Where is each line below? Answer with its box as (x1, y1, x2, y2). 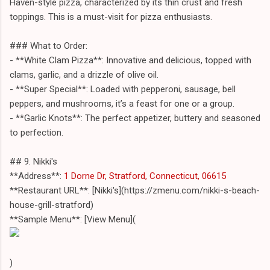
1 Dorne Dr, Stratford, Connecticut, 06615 (61, 170, 226, 181)
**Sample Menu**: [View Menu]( (10, 213, 136, 225)
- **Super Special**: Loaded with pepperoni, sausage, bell (10, 83, 236, 95)
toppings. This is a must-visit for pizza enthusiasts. (10, 11, 212, 22)
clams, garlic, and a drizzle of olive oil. (10, 69, 159, 80)
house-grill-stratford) (10, 199, 93, 210)
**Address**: (10, 170, 61, 181)
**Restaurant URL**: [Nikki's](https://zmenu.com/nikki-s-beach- (10, 184, 260, 196)
